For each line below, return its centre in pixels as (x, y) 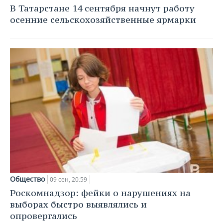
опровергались (44, 216)
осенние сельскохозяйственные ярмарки (103, 19)
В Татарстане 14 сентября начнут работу (102, 8)
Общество (27, 179)
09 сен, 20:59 (68, 180)
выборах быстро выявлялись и (78, 205)
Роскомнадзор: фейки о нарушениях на (100, 193)
